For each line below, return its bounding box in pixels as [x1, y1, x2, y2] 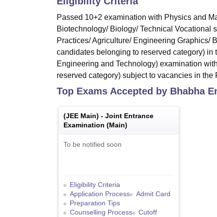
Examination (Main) [63, 121, 127, 129]
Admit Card [136, 190, 170, 198]
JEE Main [66, 112, 96, 120]
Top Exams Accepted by [57, 86, 170, 97]
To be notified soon [63, 140, 122, 149]
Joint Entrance [105, 112, 154, 120]
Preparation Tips [70, 199, 120, 207]
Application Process [70, 190, 130, 198]
